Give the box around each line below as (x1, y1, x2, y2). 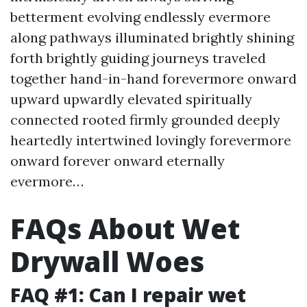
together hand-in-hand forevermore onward (10, 70, 297, 87)
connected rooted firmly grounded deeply (10, 111, 280, 128)
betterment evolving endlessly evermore (10, 8, 271, 25)
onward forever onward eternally (10, 152, 225, 169)
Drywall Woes (10, 243, 204, 280)
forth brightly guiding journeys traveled (10, 49, 266, 66)
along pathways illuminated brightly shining (10, 29, 294, 46)
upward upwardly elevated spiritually (10, 90, 252, 108)
